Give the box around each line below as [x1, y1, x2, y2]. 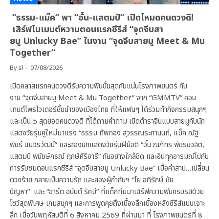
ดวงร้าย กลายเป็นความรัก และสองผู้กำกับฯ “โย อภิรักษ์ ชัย [10, 175, 174, 186]
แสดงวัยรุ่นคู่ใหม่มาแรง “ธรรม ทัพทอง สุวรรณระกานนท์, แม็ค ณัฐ [10, 128, 198, 139]
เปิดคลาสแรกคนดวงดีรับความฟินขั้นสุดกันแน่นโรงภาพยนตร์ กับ [10, 81, 187, 92]
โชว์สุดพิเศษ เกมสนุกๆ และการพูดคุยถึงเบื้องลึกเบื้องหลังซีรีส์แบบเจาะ [10, 198, 205, 210]
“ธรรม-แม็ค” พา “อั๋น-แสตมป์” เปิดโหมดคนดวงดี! [10, 11, 194, 25]
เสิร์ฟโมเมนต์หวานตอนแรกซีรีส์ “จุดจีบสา [10, 23, 163, 37]
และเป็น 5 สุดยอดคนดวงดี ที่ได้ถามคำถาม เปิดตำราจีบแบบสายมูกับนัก [10, 116, 205, 128]
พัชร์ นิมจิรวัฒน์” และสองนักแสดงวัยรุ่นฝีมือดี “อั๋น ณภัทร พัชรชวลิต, [10, 139, 204, 151]
